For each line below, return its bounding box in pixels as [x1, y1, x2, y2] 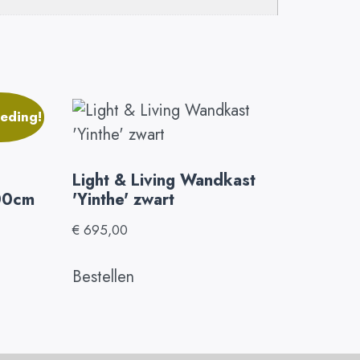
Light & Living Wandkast [72, 169, 256, 193]
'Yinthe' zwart [72, 188, 175, 212]
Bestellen [72, 264, 135, 288]
